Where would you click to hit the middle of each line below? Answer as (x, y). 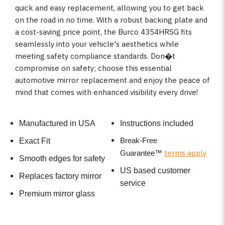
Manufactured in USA (57, 124)
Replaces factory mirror (60, 176)
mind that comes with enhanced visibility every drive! (106, 92)
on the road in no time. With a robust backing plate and (111, 20)
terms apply (185, 153)
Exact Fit (34, 141)
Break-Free (139, 141)
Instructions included (157, 124)
